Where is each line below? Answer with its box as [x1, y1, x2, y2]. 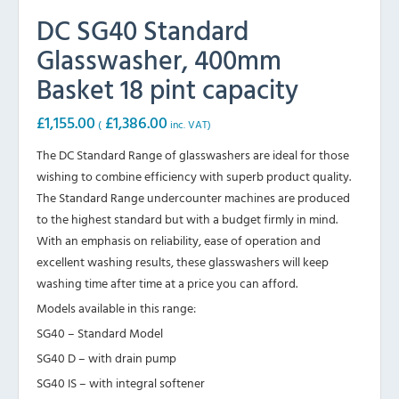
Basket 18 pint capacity [37, 68, 298, 109]
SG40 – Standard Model [37, 322, 163, 342]
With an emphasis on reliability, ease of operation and [37, 230, 321, 249]
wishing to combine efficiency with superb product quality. [37, 166, 351, 185]
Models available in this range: [37, 297, 196, 317]
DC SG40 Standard [37, 9, 248, 50]
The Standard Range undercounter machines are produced [37, 187, 350, 207]
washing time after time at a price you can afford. [37, 273, 297, 292]
